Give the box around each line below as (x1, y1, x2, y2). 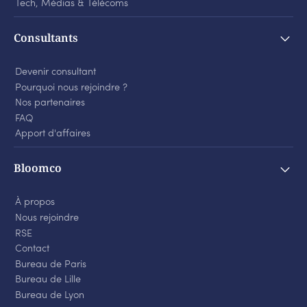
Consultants (14, 29, 78, 45)
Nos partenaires (14, 98, 85, 109)
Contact (14, 244, 49, 255)
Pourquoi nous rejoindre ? (14, 82, 127, 93)
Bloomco (14, 160, 62, 176)
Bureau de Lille (14, 275, 81, 286)
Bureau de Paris (14, 259, 86, 270)
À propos (14, 197, 55, 208)
